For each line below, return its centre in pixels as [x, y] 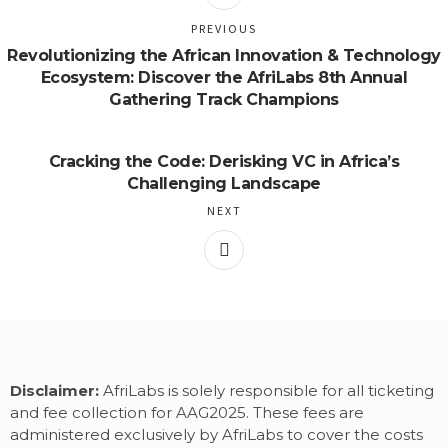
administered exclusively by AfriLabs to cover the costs [216, 435]
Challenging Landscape [224, 184]
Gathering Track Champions [224, 100]
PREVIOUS [224, 29]
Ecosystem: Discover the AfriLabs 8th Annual [224, 78]
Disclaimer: [54, 391]
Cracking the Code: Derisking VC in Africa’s [224, 162]
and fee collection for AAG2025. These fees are [187, 413]
